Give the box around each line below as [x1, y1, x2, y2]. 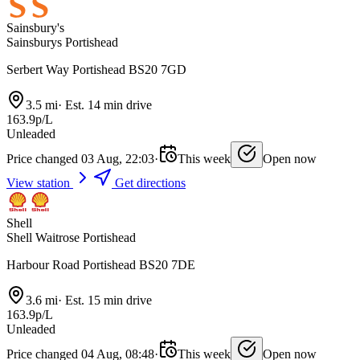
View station [6, 176, 73, 190]
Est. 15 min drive [62, 293, 152, 308]
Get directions [112, 176, 186, 190]
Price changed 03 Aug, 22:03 [6, 152, 154, 166]
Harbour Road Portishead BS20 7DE [6, 258, 195, 272]
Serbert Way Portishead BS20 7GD [6, 63, 186, 77]
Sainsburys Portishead [6, 35, 118, 50]
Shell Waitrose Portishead [6, 231, 136, 245]
